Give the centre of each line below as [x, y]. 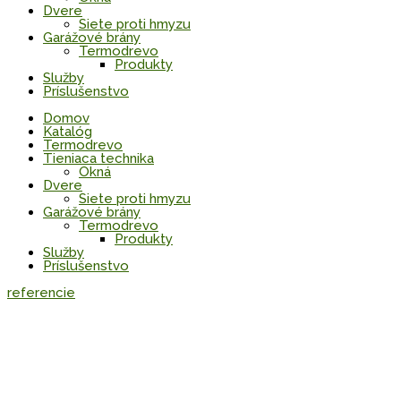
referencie [41, 293]
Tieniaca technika [98, 159]
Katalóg [68, 132]
